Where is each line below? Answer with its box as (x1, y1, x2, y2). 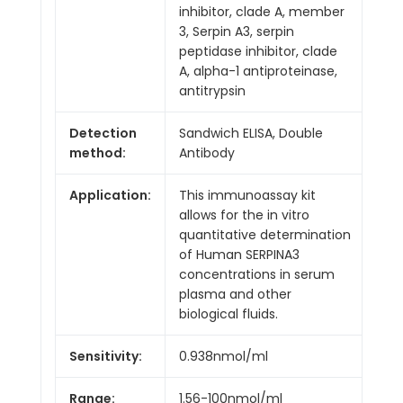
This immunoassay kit (179, 185, 316, 204)
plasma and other (179, 284, 291, 303)
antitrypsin (179, 81, 246, 100)
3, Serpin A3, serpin (179, 22, 294, 40)
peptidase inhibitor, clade (179, 41, 337, 60)
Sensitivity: (69, 346, 142, 365)
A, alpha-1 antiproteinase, (179, 61, 337, 80)
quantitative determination (179, 225, 351, 244)
